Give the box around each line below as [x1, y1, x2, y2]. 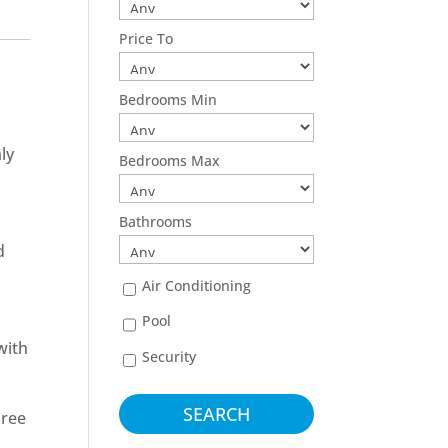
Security [142, 346, 197, 366]
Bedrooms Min [119, 90, 218, 109]
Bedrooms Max [119, 151, 221, 170]
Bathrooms [119, 212, 193, 231]
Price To [119, 29, 174, 48]
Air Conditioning [142, 276, 252, 295]
